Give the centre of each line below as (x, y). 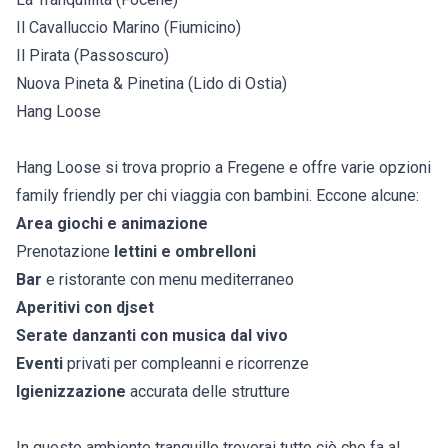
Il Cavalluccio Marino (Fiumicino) (128, 28)
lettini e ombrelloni (183, 252)
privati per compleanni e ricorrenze (186, 364)
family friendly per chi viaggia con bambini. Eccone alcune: (217, 196)
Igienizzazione (71, 392)
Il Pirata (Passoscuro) (92, 56)
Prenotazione (63, 252)
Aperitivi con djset (85, 308)
